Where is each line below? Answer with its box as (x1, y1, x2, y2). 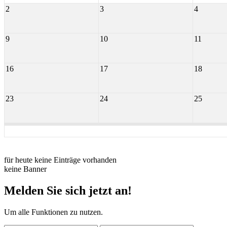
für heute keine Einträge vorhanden (4, 155, 117, 164)
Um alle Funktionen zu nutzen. (4, 207, 103, 216)
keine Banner (4, 164, 47, 173)
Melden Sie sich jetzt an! (4, 183, 132, 197)
